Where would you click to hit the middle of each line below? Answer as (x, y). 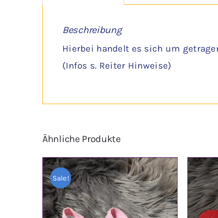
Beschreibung (92, 30)
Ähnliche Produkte (82, 139)
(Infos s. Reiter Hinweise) (117, 66)
